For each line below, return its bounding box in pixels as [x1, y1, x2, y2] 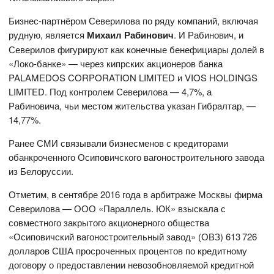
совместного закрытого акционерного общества [9, 216, 210, 229]
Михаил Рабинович [87, 28, 174, 42]
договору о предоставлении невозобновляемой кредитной [9, 258, 254, 272]
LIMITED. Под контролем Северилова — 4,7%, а [9, 85, 212, 98]
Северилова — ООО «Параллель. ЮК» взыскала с [9, 202, 226, 215]
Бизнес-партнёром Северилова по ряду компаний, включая [9, 14, 259, 28]
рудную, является [9, 28, 87, 42]
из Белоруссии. [9, 165, 74, 178]
